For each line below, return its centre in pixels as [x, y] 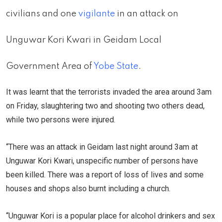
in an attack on [147, 14]
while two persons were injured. [61, 120]
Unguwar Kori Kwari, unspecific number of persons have [102, 161]
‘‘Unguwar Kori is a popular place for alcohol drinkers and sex [111, 216]
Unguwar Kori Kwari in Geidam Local [84, 40]
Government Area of [50, 67]
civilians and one [42, 14]
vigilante [97, 14]
